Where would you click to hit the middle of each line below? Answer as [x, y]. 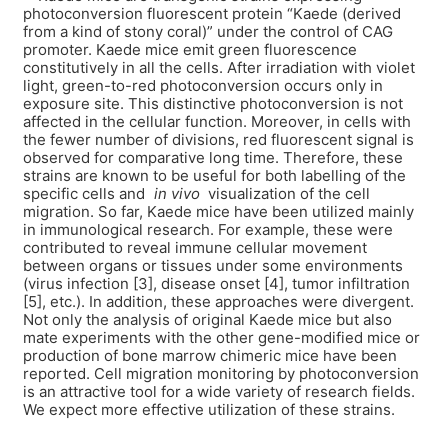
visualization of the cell [287, 193]
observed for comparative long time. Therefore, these [213, 157]
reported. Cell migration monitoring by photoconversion [221, 373]
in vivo [176, 193]
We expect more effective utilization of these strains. [209, 409]
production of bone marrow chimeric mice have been [210, 355]
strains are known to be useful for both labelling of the [214, 175]
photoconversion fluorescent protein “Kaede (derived [212, 13]
